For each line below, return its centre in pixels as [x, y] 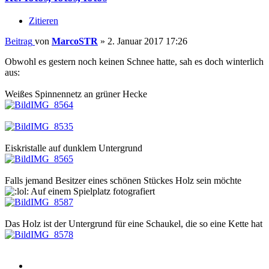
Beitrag [19, 41]
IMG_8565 [52, 159]
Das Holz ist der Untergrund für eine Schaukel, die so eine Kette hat [134, 223]
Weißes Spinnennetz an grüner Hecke [76, 94]
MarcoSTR [75, 41]
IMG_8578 [52, 234]
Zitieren [44, 20]
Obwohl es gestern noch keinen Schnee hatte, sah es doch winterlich [134, 61]
